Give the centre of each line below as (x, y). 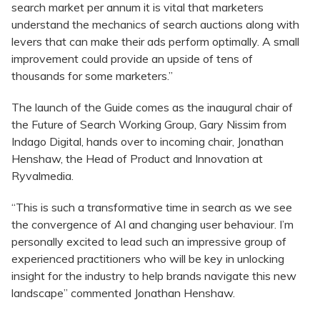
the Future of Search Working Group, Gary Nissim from (149, 125)
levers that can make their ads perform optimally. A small (155, 42)
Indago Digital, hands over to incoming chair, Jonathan (147, 142)
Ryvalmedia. (44, 176)
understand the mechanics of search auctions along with (155, 25)
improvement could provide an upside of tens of (132, 59)
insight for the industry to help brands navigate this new (154, 276)
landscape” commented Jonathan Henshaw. (123, 293)
